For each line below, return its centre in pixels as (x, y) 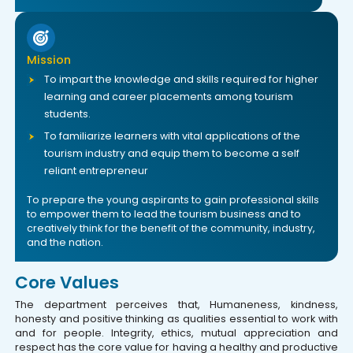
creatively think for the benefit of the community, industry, (171, 228)
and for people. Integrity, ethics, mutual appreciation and (176, 333)
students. (68, 113)
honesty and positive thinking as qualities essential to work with (176, 319)
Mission (49, 59)
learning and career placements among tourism (169, 96)
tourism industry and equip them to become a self (172, 153)
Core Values (67, 283)
